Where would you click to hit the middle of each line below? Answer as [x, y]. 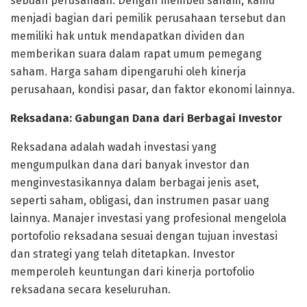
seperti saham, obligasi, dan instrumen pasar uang [140, 200]
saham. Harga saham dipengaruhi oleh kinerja [128, 71]
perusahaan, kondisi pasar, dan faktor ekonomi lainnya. [152, 89]
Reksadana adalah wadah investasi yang [113, 147]
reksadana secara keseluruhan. [90, 289]
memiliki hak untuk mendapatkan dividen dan [127, 36]
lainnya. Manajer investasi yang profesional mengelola [148, 218]
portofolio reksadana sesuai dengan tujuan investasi [144, 236]
